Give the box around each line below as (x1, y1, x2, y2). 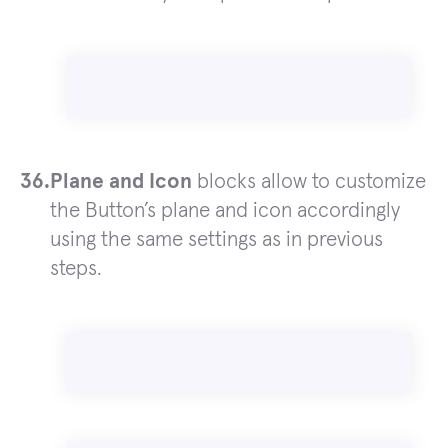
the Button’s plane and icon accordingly (50, 200, 400, 222)
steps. (50, 258, 102, 280)
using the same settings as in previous (50, 229, 383, 251)
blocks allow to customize (192, 171, 426, 193)
